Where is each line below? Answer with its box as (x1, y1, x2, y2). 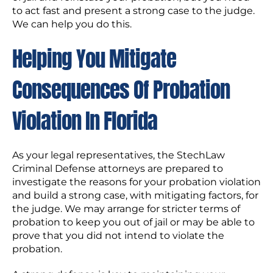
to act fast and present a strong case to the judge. (12, 5, 255, 17)
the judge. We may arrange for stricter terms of (12, 203, 240, 215)
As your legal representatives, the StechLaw (12, 149, 225, 161)
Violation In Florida (12, 105, 157, 138)
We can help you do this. (12, 18, 132, 30)
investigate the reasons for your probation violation (12, 176, 261, 188)
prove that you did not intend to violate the (12, 230, 224, 242)
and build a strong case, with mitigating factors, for (12, 190, 258, 202)
